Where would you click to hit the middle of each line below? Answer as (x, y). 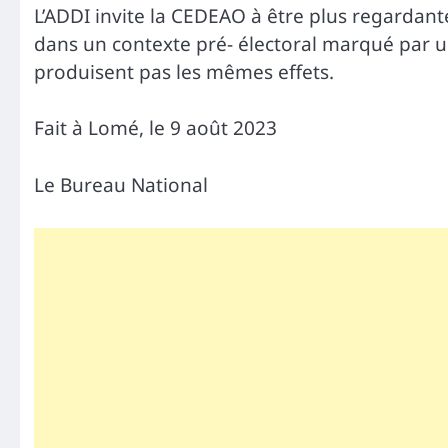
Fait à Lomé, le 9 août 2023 (155, 128)
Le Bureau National (121, 185)
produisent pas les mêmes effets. (184, 71)
